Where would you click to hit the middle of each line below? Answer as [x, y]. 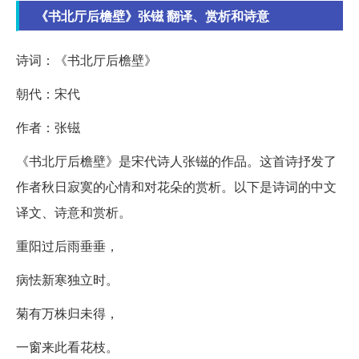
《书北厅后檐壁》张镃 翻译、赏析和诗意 [152, 16]
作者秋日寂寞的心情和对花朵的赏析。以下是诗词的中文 [176, 187]
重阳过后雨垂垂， [67, 246]
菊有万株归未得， [67, 313]
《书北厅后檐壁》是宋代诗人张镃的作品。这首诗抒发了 [176, 161]
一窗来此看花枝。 [67, 347]
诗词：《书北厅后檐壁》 [87, 60]
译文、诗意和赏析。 [74, 212]
